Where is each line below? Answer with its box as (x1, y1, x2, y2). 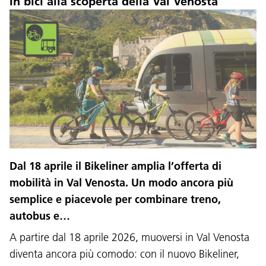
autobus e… (9, 208, 70, 223)
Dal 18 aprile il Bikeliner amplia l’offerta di (9, 159, 221, 173)
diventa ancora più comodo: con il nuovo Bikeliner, (9, 246, 239, 261)
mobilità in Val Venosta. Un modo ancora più (9, 175, 233, 189)
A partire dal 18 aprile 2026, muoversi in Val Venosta (9, 230, 249, 244)
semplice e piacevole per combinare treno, (9, 192, 221, 206)
